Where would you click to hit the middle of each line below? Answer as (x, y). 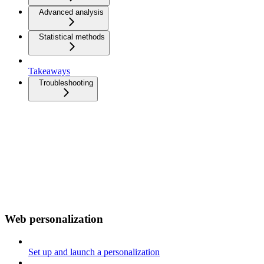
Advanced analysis (71, 12)
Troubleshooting (66, 83)
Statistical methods (72, 37)
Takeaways (49, 71)
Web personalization (54, 219)
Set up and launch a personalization (94, 252)
